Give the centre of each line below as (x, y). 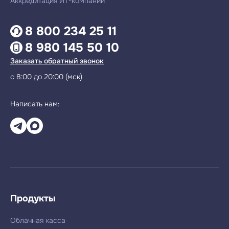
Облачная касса (38, 220)
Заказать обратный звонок (57, 61)
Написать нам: (35, 104)
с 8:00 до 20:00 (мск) (46, 76)
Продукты (33, 198)
